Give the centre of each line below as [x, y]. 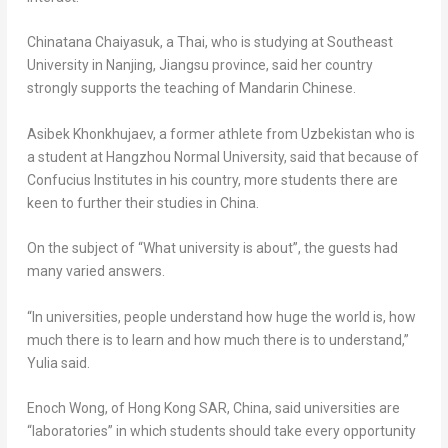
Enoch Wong [65, 407]
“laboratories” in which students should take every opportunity [221, 430]
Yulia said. [58, 362]
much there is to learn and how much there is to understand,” [217, 339]
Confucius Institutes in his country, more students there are [212, 179]
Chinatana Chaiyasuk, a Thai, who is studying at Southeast [209, 42]
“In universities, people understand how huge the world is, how [221, 316]
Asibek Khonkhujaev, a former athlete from [163, 133]
